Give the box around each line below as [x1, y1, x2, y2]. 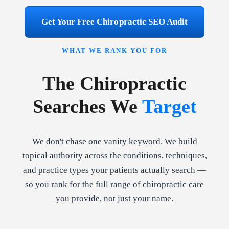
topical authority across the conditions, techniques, [22, 150, 207, 161]
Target [142, 96, 197, 118]
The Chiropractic [42, 73, 187, 95]
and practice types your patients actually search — [23, 165, 206, 175]
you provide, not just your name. [56, 193, 173, 203]
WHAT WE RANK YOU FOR [62, 46, 167, 54]
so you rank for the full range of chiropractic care [25, 179, 204, 189]
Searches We [32, 96, 142, 118]
